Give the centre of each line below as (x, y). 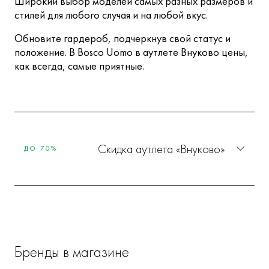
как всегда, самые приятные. (79, 66)
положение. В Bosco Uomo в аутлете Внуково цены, (131, 53)
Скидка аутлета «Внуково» (161, 149)
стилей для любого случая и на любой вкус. (111, 15)
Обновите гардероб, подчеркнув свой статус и (122, 39)
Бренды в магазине (72, 252)
